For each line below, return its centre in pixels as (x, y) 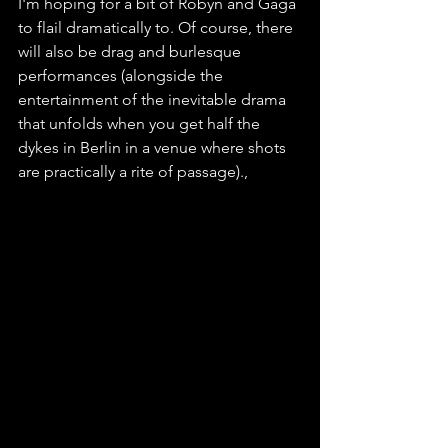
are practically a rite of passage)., (133, 172)
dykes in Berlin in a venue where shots (154, 148)
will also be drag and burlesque (131, 52)
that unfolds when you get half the (141, 124)
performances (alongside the (122, 76)
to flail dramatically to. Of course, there (157, 28)
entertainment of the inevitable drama (154, 100)
